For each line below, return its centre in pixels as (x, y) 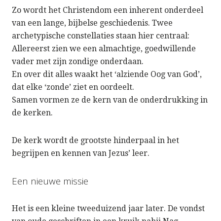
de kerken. (32, 113)
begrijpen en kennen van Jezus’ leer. (81, 153)
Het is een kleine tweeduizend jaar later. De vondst (108, 209)
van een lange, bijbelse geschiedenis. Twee (92, 23)
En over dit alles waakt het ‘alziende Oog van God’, (107, 74)
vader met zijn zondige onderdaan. (78, 62)
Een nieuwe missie (50, 181)
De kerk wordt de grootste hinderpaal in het (95, 141)
